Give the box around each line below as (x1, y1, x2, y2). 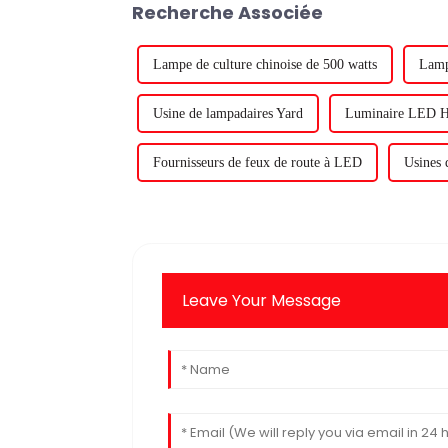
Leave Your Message (182, 288, 342, 312)
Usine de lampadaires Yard (153, 105, 303, 121)
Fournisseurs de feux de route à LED (153, 154, 362, 170)
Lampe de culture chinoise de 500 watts (153, 56, 377, 72)
